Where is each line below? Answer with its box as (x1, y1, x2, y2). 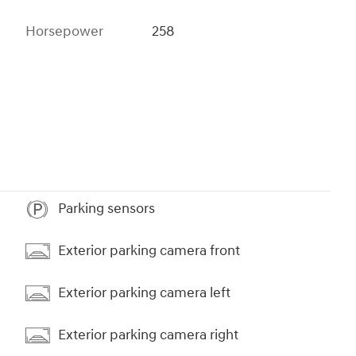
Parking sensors (58, 199, 155, 219)
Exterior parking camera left (58, 284, 230, 303)
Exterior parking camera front (58, 242, 240, 261)
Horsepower (25, 21, 103, 41)
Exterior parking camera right (58, 326, 238, 345)
